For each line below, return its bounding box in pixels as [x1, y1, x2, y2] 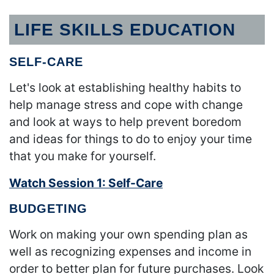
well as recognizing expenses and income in [9, 244, 251, 259]
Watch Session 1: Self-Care [9, 176, 163, 191]
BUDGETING [9, 202, 87, 216]
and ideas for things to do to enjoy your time [9, 131, 252, 147]
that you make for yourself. [9, 149, 156, 164]
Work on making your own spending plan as [9, 227, 248, 242]
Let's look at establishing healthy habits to [9, 80, 241, 95]
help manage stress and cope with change [9, 97, 243, 113]
